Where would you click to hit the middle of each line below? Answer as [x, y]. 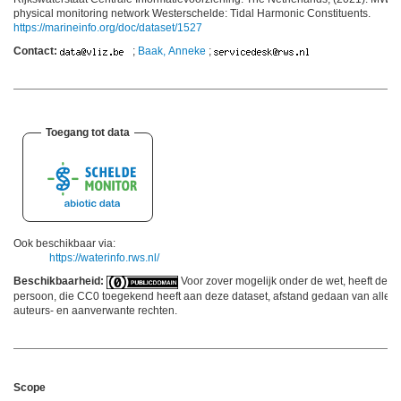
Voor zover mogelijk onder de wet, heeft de [283, 282]
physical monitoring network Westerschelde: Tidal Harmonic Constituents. [192, 14]
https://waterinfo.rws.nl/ [104, 258]
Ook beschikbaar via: [64, 244]
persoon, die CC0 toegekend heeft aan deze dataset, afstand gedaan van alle [202, 296]
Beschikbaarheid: [59, 282]
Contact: [35, 51]
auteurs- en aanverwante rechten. [95, 310]
